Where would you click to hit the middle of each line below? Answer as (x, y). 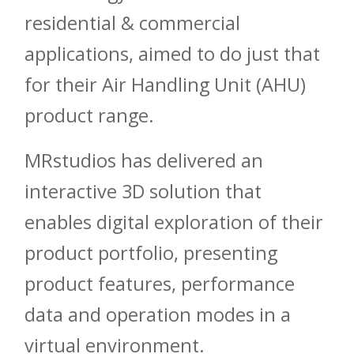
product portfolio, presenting (151, 253)
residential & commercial (133, 23)
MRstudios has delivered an (144, 161)
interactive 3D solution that (143, 192)
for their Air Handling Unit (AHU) (166, 85)
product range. (90, 116)
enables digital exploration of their (174, 222)
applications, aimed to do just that (173, 54)
